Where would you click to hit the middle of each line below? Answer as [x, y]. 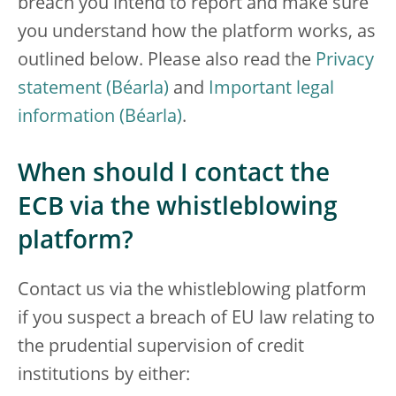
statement [60, 89]
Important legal [271, 89]
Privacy [345, 61]
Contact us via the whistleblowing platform [192, 291]
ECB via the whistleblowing [178, 209]
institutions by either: [104, 376]
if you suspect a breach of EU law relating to [196, 319]
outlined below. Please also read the [167, 61]
